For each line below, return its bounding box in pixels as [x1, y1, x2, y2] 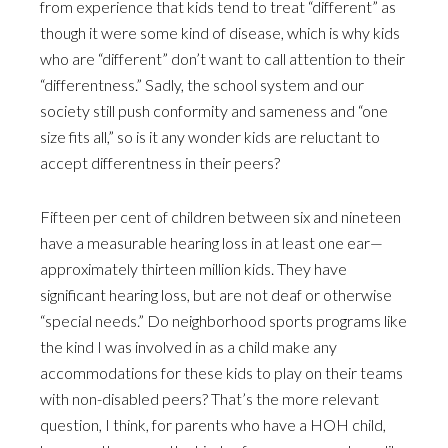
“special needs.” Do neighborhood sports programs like [40, 311, 407, 330]
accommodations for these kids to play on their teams [40, 363, 403, 382]
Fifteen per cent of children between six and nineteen [40, 207, 401, 226]
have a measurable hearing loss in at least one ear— [40, 233, 383, 252]
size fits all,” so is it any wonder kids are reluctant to [40, 127, 380, 146]
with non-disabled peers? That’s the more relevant [40, 389, 379, 408]
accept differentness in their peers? [40, 153, 280, 172]
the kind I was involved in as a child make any [40, 337, 337, 356]
